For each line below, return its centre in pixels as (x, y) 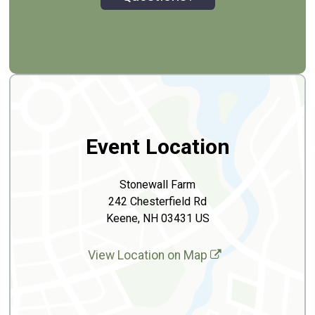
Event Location (157, 146)
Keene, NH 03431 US (157, 218)
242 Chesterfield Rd (157, 201)
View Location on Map (149, 255)
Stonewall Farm (157, 184)
